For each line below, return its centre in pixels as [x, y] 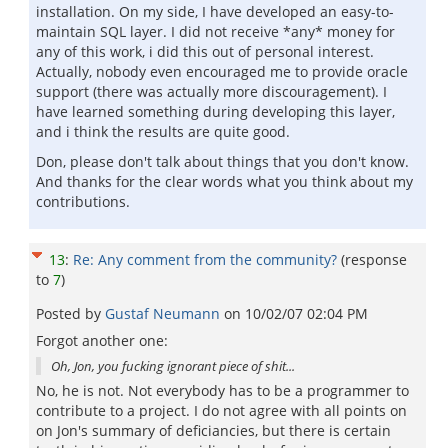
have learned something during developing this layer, [215, 111]
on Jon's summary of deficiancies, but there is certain [213, 430]
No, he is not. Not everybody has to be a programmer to [222, 390]
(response [374, 259]
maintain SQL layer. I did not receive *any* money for [215, 31]
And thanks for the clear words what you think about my [224, 181]
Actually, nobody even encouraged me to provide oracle [222, 71]
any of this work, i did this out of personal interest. [205, 51]
